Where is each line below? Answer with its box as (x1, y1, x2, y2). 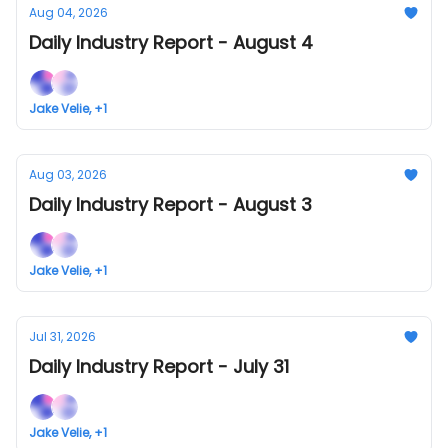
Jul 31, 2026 (29, 328, 96, 345)
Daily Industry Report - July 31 (29, 354, 289, 379)
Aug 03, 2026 (29, 166, 107, 183)
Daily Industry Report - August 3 (29, 192, 312, 217)
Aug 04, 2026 (29, 4, 108, 21)
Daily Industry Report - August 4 (29, 30, 313, 55)
